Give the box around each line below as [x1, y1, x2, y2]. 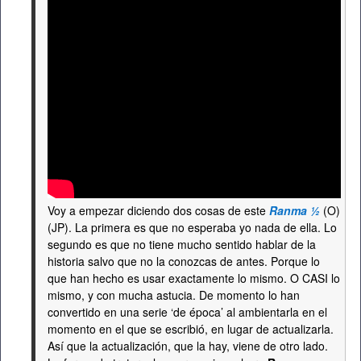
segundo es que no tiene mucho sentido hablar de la [48, 236, 316, 252]
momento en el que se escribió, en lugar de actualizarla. [48, 321, 334, 337]
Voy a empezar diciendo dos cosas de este [48, 202, 269, 218]
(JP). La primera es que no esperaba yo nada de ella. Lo [48, 219, 337, 235]
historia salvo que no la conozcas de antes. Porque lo [48, 253, 320, 269]
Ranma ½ [269, 202, 320, 218]
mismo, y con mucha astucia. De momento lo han [48, 287, 300, 303]
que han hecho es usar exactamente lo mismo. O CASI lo [48, 270, 340, 286]
